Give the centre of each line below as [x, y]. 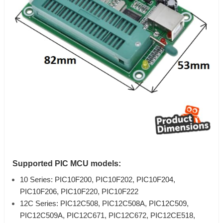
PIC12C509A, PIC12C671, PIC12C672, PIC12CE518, [108, 216]
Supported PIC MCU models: [67, 164]
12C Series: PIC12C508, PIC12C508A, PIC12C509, [104, 204]
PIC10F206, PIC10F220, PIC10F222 [79, 192]
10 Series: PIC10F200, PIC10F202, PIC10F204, [98, 180]
